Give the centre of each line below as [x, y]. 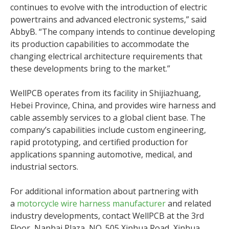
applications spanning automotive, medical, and [101, 155]
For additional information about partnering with [104, 191]
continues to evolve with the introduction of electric [109, 7]
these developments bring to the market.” [90, 69]
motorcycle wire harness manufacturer [91, 204]
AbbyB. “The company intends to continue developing [113, 32]
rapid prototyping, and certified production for [99, 142]
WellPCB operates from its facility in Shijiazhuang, [106, 93]
